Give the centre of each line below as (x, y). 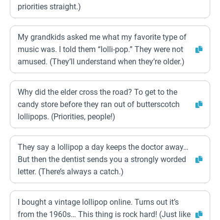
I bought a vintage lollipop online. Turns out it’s (98, 202)
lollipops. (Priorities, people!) (67, 117)
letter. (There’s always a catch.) (71, 172)
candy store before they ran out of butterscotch (99, 104)
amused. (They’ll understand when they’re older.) (101, 62)
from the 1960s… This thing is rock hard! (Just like (104, 214)
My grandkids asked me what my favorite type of (102, 37)
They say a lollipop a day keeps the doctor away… (103, 147)
